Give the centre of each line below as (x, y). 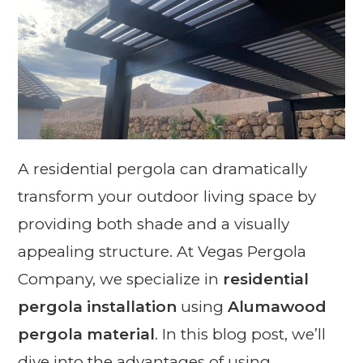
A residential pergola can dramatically (163, 169)
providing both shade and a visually (154, 224)
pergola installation (98, 306)
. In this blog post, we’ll (241, 334)
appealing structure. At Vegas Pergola (162, 251)
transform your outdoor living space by (167, 196)
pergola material (87, 334)
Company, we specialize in (121, 279)
